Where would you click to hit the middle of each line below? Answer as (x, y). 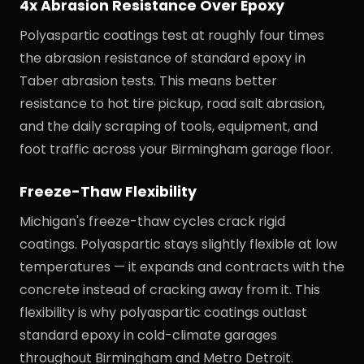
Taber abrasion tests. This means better (148, 81)
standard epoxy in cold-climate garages (148, 335)
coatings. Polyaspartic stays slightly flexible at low (178, 244)
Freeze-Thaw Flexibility (108, 192)
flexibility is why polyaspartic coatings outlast (163, 312)
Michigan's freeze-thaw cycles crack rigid (152, 221)
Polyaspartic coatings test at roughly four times (172, 35)
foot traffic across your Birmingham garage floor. (176, 149)
